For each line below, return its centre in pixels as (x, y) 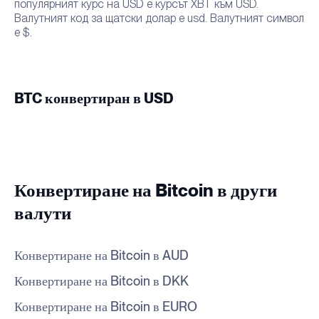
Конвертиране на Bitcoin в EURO (106, 307)
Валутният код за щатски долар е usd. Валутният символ (159, 18)
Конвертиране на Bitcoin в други (146, 191)
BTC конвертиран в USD (94, 99)
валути (43, 214)
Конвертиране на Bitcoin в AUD (101, 256)
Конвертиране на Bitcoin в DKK (101, 282)
